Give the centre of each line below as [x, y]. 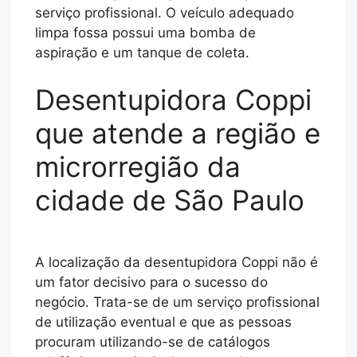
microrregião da [138, 167]
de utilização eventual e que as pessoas [164, 322]
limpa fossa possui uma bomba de [146, 32]
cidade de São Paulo [170, 200]
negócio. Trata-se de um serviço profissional [178, 302]
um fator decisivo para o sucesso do [152, 282]
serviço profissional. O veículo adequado [165, 12]
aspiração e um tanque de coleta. [143, 52]
